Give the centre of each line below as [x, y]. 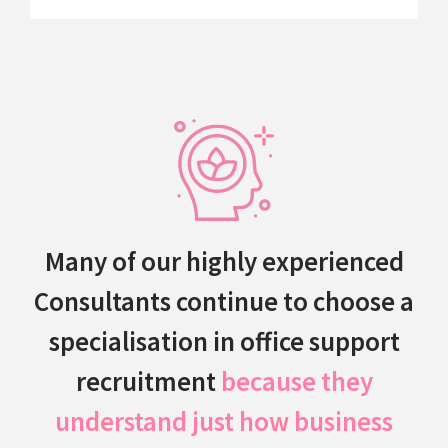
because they [296, 381]
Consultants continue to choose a [224, 301]
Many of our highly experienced [224, 261]
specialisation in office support [224, 341]
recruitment [148, 381]
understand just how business [224, 421]
